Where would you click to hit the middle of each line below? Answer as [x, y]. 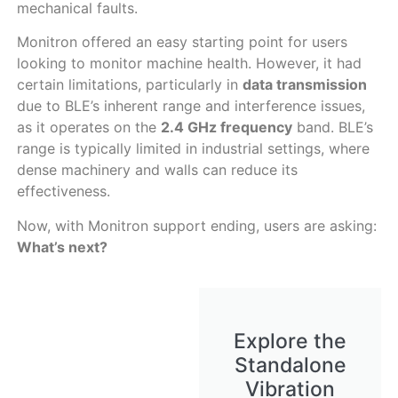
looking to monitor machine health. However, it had [189, 64]
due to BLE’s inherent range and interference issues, [191, 106]
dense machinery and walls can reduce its [157, 170]
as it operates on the [88, 127]
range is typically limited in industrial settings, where [193, 149]
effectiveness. [63, 191]
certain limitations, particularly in [129, 85]
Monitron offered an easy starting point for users [182, 42]
